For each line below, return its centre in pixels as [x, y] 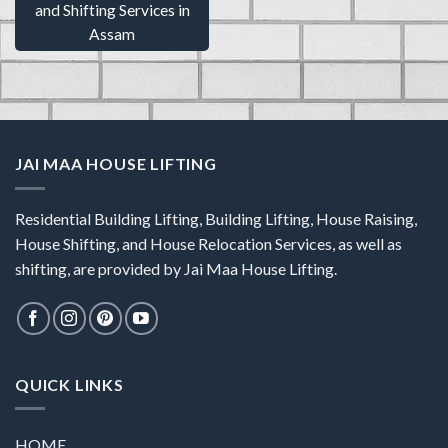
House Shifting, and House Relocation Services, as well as [208, 243]
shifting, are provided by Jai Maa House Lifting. [176, 268]
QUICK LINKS [69, 384]
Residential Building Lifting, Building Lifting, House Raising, [216, 218]
